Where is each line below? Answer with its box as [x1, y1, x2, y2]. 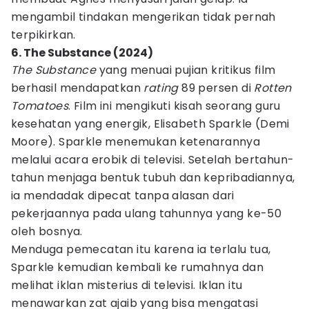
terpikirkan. [11, 27, 76, 43]
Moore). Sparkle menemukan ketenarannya [11, 134, 261, 150]
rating [141, 80, 179, 96]
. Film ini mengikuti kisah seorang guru [68, 98, 281, 114]
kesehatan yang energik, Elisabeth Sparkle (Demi [11, 116, 290, 132]
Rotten [254, 80, 292, 96]
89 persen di [178, 80, 255, 96]
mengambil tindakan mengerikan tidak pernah [11, 9, 276, 25]
